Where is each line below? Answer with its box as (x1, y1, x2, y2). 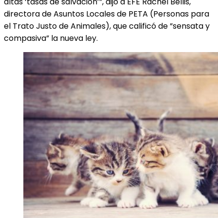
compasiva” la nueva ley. (4, 33, 98, 44)
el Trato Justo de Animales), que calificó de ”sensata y (4, 20, 210, 32)
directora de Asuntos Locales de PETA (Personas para (4, 8, 209, 19)
